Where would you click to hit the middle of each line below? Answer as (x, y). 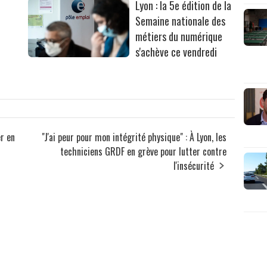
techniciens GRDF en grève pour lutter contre (144, 152)
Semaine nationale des (181, 21)
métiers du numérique (179, 37)
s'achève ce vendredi (176, 52)
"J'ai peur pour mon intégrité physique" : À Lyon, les (134, 137)
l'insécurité (194, 166)
